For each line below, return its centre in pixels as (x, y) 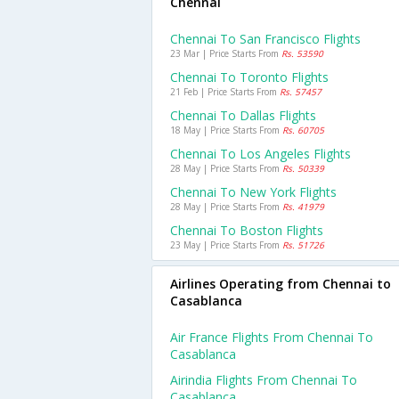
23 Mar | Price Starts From (226, 53)
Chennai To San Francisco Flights (265, 39)
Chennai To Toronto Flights (249, 77)
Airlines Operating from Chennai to (281, 284)
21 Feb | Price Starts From (225, 92)
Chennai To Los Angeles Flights (261, 154)
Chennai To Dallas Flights (243, 115)
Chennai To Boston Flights (247, 230)
